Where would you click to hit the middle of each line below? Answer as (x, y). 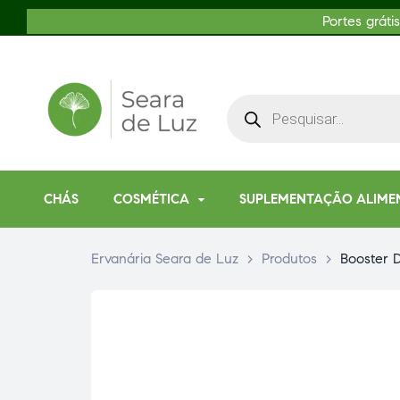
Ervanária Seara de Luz (165, 259)
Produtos (289, 259)
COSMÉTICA (152, 200)
